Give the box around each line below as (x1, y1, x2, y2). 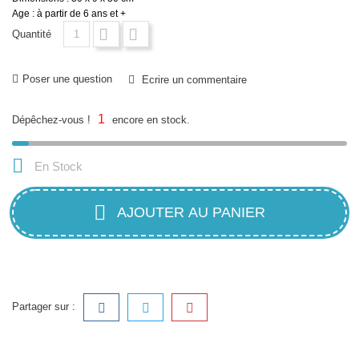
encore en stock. (109, 114, 190, 127)
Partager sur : (12, 301, 75, 313)
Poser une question (22, 73, 112, 86)
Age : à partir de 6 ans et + (12, 8, 126, 20)
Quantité (12, 28, 51, 41)
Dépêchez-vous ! (12, 114, 94, 127)
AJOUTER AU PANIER (117, 204, 265, 221)
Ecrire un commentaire (139, 74, 247, 87)
